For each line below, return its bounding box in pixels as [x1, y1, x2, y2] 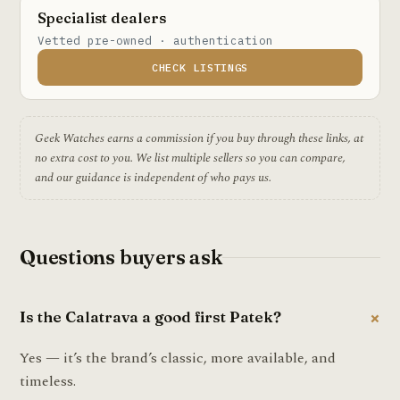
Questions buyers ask [20, 244, 222, 270]
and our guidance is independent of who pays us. [35, 168, 271, 187]
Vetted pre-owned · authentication [37, 32, 273, 47]
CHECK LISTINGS [151, 60, 249, 74]
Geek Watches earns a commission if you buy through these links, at [35, 129, 363, 147]
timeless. [20, 370, 76, 392]
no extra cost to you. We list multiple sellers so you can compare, [35, 148, 346, 167]
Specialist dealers [37, 8, 166, 27]
